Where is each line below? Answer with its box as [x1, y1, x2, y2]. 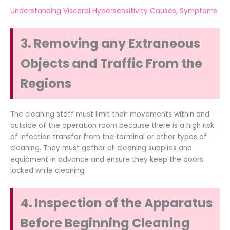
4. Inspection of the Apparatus [21, 195, 213, 212]
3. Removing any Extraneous [21, 35, 200, 52]
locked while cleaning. [10, 166, 86, 176]
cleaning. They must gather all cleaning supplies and [10, 143, 192, 154]
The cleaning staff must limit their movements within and [10, 109, 209, 120]
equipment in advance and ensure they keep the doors [10, 155, 203, 165]
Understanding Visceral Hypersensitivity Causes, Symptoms [10, 6, 217, 16]
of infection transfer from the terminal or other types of [10, 132, 207, 142]
